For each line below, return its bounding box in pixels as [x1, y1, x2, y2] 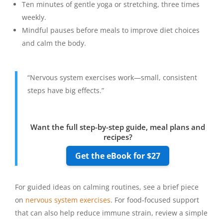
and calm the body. [22, 38, 86, 48]
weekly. [22, 12, 46, 22]
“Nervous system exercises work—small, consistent [27, 72, 197, 82]
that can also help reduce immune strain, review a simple [15, 208, 208, 218]
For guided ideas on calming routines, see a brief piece [15, 182, 199, 192]
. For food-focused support [111, 195, 199, 205]
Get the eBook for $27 [75, 150, 160, 162]
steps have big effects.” [27, 85, 104, 95]
